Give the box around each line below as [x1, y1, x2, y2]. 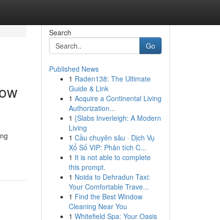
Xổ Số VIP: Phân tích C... [68, 142, 146, 152]
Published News [49, 64, 99, 74]
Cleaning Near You [68, 201, 127, 211]
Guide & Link [68, 83, 109, 93]
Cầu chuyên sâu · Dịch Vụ [74, 133, 155, 142]
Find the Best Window [74, 192, 142, 201]
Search [49, 27, 71, 37]
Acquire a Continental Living [74, 93, 162, 103]
